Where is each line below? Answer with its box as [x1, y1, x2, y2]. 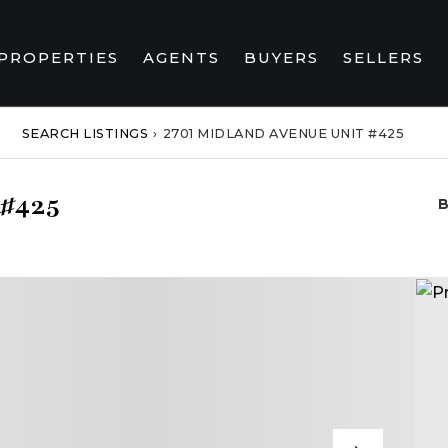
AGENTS [142, 47, 220, 67]
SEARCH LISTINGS [21, 125, 149, 141]
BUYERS [243, 47, 319, 67]
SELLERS [342, 47, 424, 67]
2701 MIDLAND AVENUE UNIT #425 [162, 125, 405, 141]
